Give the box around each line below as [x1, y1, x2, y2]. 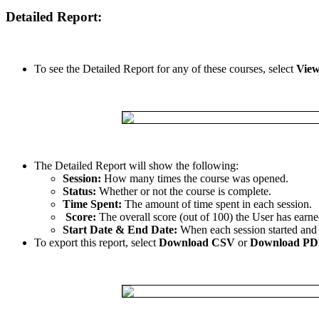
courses [229, 62, 263, 75]
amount [145, 197, 179, 210]
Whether [99, 184, 137, 197]
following [192, 159, 236, 172]
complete [228, 184, 268, 197]
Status [63, 184, 93, 197]
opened [253, 172, 286, 184]
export [49, 236, 78, 249]
